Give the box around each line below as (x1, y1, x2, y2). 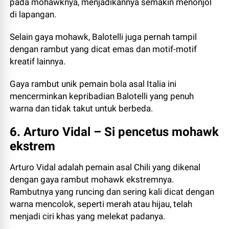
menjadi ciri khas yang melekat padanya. (10, 211, 166, 221)
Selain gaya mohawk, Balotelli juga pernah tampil (10, 32, 197, 42)
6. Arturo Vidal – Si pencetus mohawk (10, 125, 219, 139)
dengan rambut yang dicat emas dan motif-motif (10, 44, 197, 54)
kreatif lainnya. (10, 56, 66, 66)
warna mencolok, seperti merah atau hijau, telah (10, 199, 193, 209)
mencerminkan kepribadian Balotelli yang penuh (10, 91, 194, 101)
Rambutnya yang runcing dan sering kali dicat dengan (10, 187, 215, 197)
